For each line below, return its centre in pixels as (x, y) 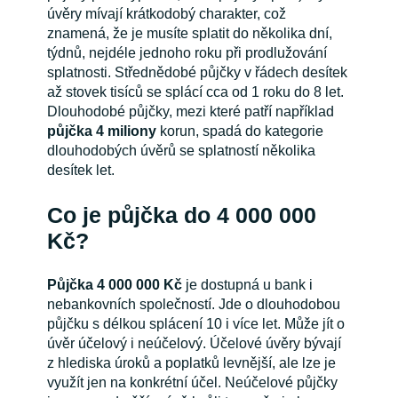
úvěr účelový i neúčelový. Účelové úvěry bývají (194, 344)
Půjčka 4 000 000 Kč (114, 285)
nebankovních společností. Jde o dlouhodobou (193, 305)
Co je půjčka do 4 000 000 (181, 215)
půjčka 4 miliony (101, 131)
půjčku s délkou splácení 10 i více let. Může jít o (195, 324)
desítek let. (80, 171)
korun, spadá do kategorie (239, 131)
